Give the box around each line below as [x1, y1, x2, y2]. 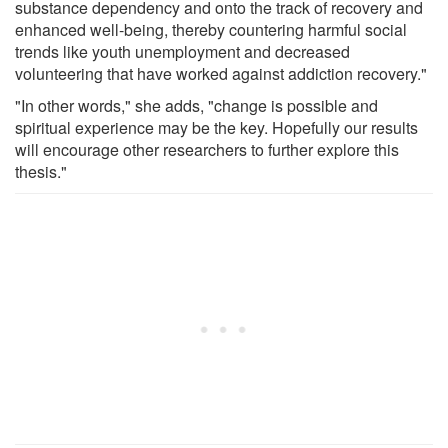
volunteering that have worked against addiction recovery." [15, 61, 427, 85]
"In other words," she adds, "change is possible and [15, 93, 378, 117]
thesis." [15, 159, 67, 183]
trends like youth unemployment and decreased [15, 39, 350, 63]
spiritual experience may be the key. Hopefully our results [15, 115, 418, 139]
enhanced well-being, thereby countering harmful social [15, 17, 407, 41]
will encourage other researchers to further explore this [15, 137, 399, 161]
